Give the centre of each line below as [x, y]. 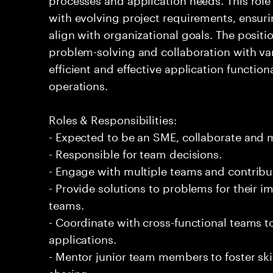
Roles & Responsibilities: [113, 118]
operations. [79, 84]
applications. [83, 238]
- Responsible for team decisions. [136, 152]
